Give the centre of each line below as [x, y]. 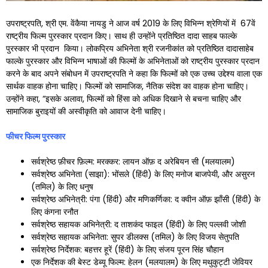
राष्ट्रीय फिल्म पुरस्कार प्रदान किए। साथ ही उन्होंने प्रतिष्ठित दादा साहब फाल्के [121, 36]
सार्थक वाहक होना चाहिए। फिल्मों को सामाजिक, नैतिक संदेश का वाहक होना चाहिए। [127, 86]
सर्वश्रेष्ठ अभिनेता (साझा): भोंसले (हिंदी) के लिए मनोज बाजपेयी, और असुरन [143, 174]
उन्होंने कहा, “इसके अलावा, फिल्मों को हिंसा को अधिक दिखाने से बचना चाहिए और [124, 98]
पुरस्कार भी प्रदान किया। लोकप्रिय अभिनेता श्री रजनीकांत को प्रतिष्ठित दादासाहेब [130, 48]
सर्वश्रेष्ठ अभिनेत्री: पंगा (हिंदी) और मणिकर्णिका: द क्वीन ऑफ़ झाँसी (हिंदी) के [146, 199]
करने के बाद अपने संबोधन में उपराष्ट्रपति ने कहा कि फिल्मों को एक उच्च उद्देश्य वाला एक [134, 73]
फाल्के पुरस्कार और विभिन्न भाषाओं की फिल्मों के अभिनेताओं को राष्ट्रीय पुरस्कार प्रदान [133, 61]
